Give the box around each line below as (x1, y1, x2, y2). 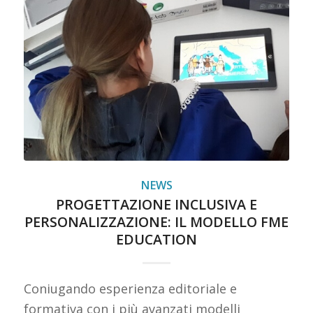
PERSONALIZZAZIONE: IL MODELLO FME (24, 212, 289, 232)
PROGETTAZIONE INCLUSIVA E (55, 195, 257, 214)
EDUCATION (115, 230, 197, 249)
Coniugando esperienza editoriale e (23, 280, 237, 298)
